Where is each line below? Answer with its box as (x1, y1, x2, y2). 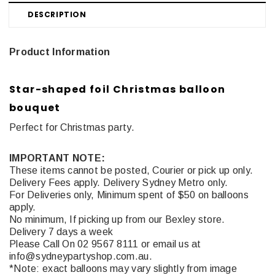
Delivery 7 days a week (9, 226, 114, 237)
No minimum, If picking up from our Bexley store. (9, 214, 225, 225)
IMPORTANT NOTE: (9, 152, 106, 163)
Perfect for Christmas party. (9, 122, 134, 133)
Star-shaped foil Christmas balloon (9, 82, 226, 96)
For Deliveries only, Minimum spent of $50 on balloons (9, 189, 249, 200)
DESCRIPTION (28, 9, 87, 20)
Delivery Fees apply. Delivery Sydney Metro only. (9, 177, 228, 188)
